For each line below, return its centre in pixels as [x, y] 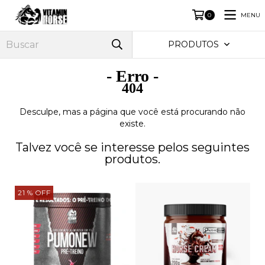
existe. [132, 124]
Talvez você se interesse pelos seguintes [132, 147]
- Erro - [132, 76]
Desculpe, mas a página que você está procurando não [132, 112]
